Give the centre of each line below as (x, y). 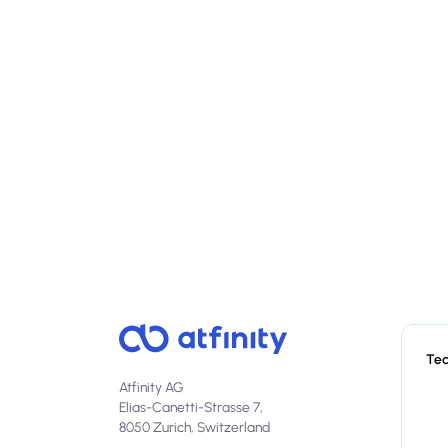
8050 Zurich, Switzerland (194, 427)
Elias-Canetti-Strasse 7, (194, 407)
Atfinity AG (151, 387)
